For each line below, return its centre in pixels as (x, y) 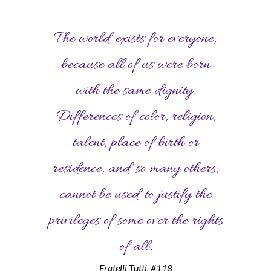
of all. (135, 247)
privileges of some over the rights (135, 221)
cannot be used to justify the (135, 195)
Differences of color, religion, (135, 117)
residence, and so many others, (135, 169)
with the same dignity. (135, 91)
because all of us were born (135, 65)
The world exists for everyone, (135, 39)
